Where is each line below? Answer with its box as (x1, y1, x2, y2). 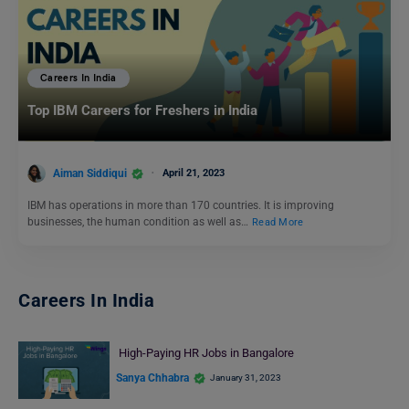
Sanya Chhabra (116, 371, 189, 384)
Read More (252, 216, 304, 229)
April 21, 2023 (163, 166, 225, 179)
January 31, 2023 (210, 372, 281, 383)
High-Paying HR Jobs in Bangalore (118, 346, 294, 361)
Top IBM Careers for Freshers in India (27, 102, 257, 120)
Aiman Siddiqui (53, 166, 127, 180)
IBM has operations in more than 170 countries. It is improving (27, 199, 334, 213)
